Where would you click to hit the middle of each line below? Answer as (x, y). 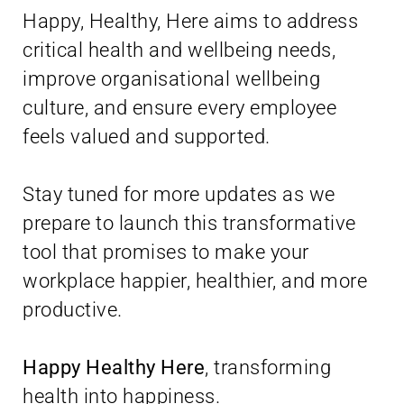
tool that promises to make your (166, 252)
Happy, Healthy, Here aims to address (190, 21)
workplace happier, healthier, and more (195, 281)
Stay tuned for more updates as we (179, 194)
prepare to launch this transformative (189, 223)
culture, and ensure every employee (179, 108)
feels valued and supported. (147, 137)
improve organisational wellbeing (171, 79)
